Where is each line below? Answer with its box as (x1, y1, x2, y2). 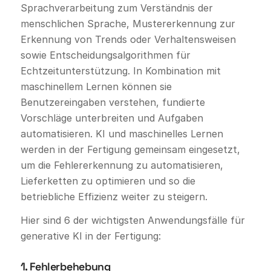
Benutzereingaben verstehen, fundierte (20, 96, 205, 108)
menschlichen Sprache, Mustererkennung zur (20, 17, 235, 30)
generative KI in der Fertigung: (20, 230, 161, 243)
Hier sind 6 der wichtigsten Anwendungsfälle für (20, 214, 245, 227)
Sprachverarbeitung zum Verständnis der (20, 1, 213, 14)
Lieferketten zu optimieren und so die (20, 174, 195, 187)
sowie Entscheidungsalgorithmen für (20, 48, 191, 61)
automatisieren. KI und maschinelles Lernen (20, 127, 223, 140)
